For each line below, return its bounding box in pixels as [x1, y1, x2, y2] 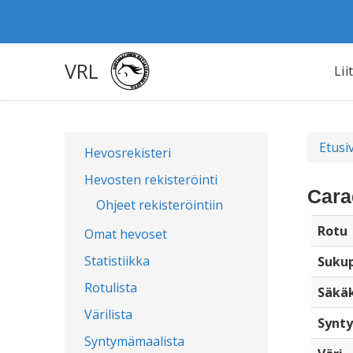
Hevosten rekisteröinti [84, 171, 217, 188]
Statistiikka [84, 252, 150, 269]
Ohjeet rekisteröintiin [96, 196, 223, 214]
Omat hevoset [84, 225, 167, 243]
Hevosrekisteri [84, 144, 171, 162]
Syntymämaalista [84, 333, 184, 350]
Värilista [84, 306, 132, 323]
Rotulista [84, 279, 137, 296]
